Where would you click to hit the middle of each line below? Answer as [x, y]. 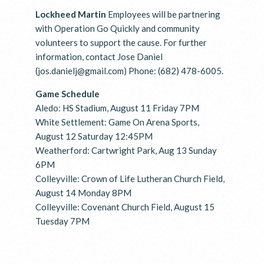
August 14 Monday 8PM [83, 192]
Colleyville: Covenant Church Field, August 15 [125, 207]
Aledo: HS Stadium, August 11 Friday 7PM [117, 108]
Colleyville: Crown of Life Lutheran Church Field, [130, 178]
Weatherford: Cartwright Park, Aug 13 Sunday [126, 150]
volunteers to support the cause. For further [121, 42]
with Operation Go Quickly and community [118, 28]
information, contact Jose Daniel [99, 56]
